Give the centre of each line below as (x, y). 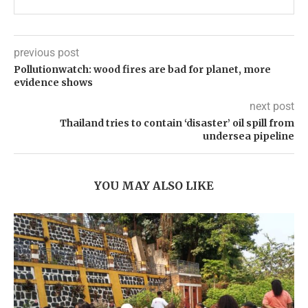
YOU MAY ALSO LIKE (154, 186)
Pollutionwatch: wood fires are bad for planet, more (142, 70)
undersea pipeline (249, 136)
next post (272, 107)
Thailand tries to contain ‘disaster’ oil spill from (177, 123)
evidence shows (53, 83)
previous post (46, 53)
